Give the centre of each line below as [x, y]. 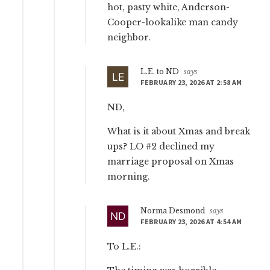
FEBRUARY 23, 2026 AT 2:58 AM [191, 83]
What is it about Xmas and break [179, 132]
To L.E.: [124, 247]
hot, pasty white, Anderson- [169, 8]
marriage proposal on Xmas [171, 162]
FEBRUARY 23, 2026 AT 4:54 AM [191, 222]
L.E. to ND [160, 72]
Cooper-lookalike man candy [173, 23]
